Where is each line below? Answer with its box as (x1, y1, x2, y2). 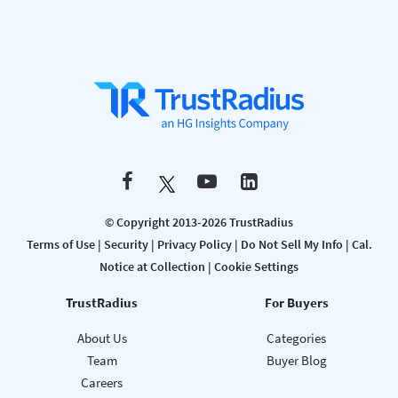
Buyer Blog (266, 352, 327, 370)
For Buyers (264, 294, 329, 312)
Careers (81, 374, 123, 392)
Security (103, 236, 148, 253)
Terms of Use (26, 236, 95, 253)
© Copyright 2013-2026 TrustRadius (105, 214, 293, 231)
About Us (76, 330, 127, 347)
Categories (267, 330, 326, 347)
